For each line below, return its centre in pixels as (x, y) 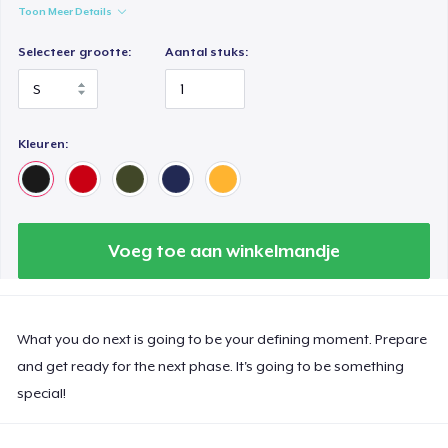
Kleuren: (43, 143)
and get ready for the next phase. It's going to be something (211, 365)
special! (42, 392)
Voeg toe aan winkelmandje (224, 250)
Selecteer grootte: (75, 51)
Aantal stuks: (207, 51)
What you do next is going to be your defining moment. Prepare (222, 338)
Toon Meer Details (65, 10)
